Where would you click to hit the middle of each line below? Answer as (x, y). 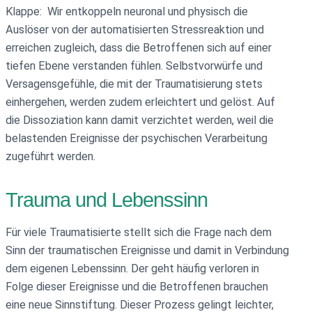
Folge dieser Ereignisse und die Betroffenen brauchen (137, 287)
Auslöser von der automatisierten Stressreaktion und (135, 29)
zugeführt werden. (50, 156)
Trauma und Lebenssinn (107, 200)
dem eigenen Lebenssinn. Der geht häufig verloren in (132, 269)
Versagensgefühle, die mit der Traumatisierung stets (134, 84)
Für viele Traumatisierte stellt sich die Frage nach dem (139, 233)
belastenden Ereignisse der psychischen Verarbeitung (136, 138)
